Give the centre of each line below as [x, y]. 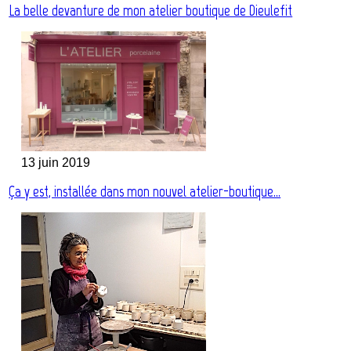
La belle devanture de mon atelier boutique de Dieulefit [151, 11]
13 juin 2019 [56, 163]
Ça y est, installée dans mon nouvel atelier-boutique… [145, 192]
